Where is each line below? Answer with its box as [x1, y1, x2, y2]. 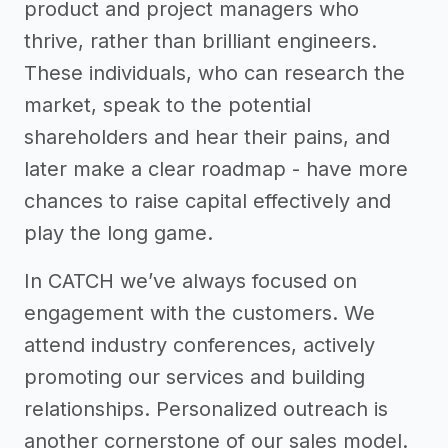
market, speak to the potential [24, 93, 311, 117]
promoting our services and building [24, 365, 365, 389]
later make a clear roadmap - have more [24, 157, 408, 181]
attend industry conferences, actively [24, 333, 375, 357]
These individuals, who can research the [24, 61, 405, 85]
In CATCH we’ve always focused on [24, 269, 357, 293]
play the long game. [24, 221, 213, 245]
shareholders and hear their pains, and [24, 125, 390, 149]
